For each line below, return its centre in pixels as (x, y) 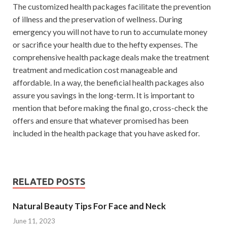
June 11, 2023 (34, 221)
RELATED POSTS (49, 181)
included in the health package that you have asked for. (106, 133)
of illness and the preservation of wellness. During (98, 19)
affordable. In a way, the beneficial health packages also (108, 82)
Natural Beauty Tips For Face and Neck (89, 206)
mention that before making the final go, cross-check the (110, 108)
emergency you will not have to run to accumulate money (110, 32)
